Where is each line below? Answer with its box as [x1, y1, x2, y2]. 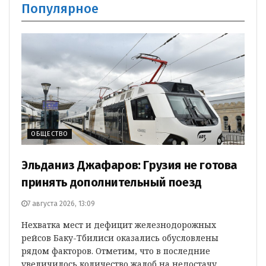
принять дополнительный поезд [21, 175, 202, 189]
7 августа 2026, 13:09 [27, 199, 95, 208]
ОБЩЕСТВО [31, 130, 68, 138]
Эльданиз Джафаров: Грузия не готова [21, 158, 238, 172]
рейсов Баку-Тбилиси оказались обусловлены [21, 232, 218, 243]
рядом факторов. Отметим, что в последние [21, 245, 210, 256]
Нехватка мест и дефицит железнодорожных [21, 219, 216, 230]
